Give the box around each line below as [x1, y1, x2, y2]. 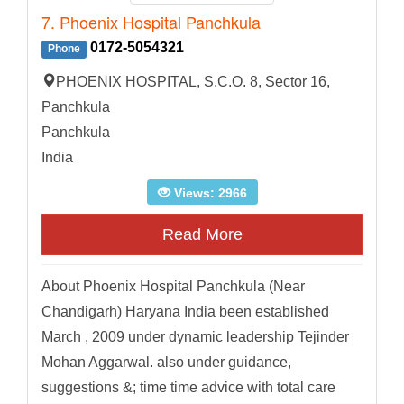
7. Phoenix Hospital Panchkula [41, 10, 261, 34]
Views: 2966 [170, 186, 247, 201]
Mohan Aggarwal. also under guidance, [41, 354, 291, 371]
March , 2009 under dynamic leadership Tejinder [41, 329, 349, 345]
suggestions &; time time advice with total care [41, 380, 335, 396]
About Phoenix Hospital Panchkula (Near [41, 279, 305, 295]
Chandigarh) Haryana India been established [41, 304, 329, 320]
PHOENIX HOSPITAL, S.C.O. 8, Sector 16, [56, 74, 330, 90]
